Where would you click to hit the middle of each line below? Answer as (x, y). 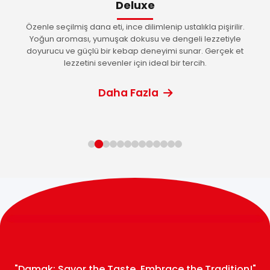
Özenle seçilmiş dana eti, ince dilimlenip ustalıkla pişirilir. (135, 27)
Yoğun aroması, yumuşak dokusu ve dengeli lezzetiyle (135, 39)
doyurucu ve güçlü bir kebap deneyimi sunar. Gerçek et (135, 51)
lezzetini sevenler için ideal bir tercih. (135, 63)
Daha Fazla (128, 93)
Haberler (59, 16)
